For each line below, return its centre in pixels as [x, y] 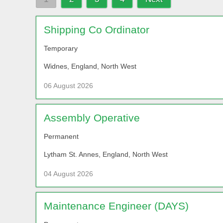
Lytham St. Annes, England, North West [106, 154]
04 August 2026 [68, 173]
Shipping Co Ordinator [97, 29]
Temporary [61, 48]
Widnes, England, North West [90, 66]
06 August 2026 [68, 85]
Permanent [61, 136]
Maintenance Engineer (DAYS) [116, 206]
